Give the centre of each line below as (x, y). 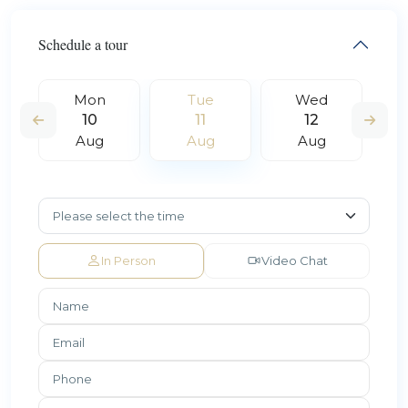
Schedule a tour (83, 44)
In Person (128, 260)
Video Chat (294, 260)
